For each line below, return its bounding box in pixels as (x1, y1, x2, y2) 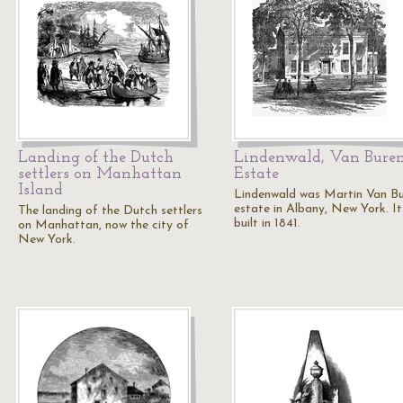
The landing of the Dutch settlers (18, 204, 202, 218)
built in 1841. (234, 217, 300, 230)
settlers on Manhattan (18, 166, 182, 183)
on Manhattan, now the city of (18, 219, 189, 232)
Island (18, 182, 63, 199)
